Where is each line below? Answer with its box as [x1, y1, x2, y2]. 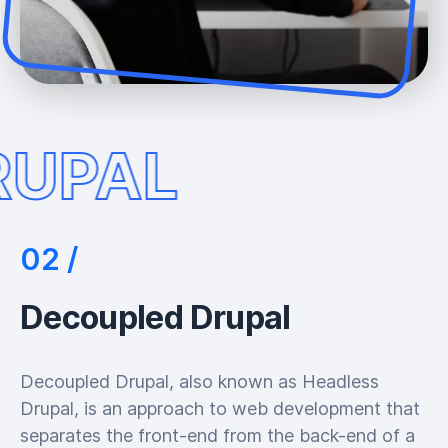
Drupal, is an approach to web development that [20, 397, 420, 419]
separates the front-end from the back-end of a [20, 424, 415, 446]
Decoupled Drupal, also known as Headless [20, 370, 379, 392]
